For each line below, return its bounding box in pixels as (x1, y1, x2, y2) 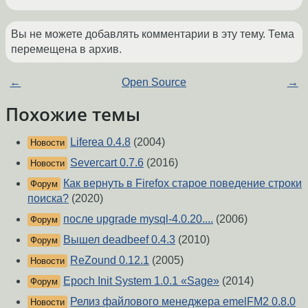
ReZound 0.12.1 (70, 254, 149, 267)
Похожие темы (5, 102, 140, 126)
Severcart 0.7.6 (70, 157, 144, 169)
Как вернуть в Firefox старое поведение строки (63, 177, 302, 190)
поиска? (27, 192, 69, 205)
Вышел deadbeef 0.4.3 (63, 234, 175, 246)
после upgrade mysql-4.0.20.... (63, 213, 213, 225)
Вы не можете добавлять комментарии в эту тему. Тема (11, 28, 294, 41)
